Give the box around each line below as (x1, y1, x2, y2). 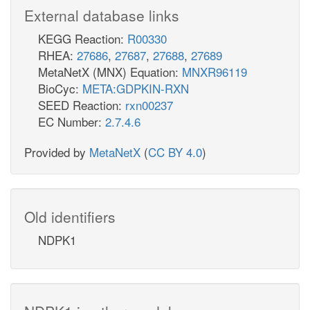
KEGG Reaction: (38, 29, 127, 47)
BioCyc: (38, 79, 82, 97)
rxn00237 (125, 95, 173, 113)
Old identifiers (24, 206, 116, 227)
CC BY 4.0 (148, 143, 202, 161)
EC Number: (38, 112, 105, 130)
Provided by (24, 143, 89, 161)
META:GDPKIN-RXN (82, 79, 189, 97)
